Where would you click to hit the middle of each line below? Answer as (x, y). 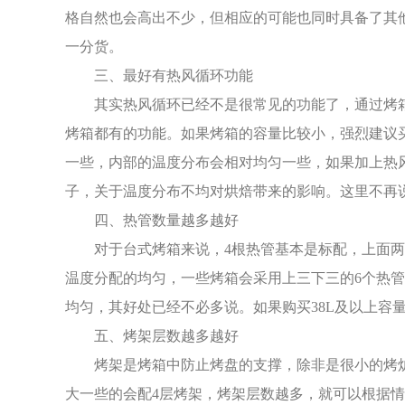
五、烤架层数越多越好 (166, 335)
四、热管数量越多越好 (166, 220)
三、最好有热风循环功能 (174, 75)
